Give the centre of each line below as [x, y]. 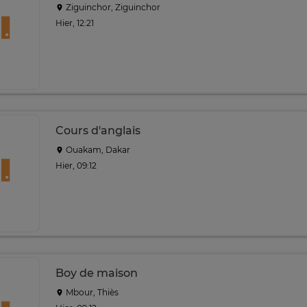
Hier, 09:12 [76, 165]
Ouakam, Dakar [97, 150]
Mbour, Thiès [91, 292]
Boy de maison [97, 273]
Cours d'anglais [98, 131]
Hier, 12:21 [75, 23]
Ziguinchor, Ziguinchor [112, 7]
